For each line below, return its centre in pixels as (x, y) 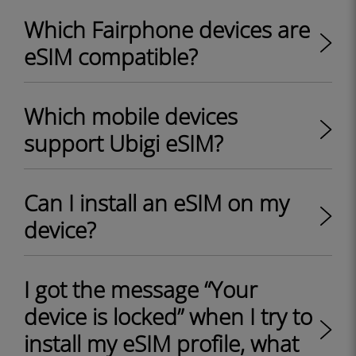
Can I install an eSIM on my (157, 203)
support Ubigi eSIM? (124, 143)
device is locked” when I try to (168, 316)
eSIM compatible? (111, 56)
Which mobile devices (131, 116)
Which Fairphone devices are (167, 29)
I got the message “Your (141, 289)
